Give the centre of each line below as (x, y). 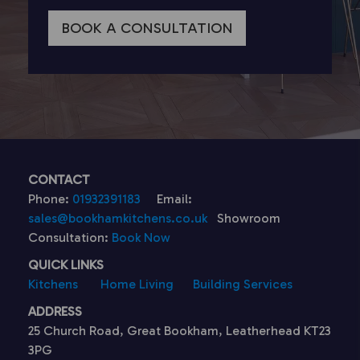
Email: (168, 199)
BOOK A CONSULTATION (147, 28)
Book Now (141, 237)
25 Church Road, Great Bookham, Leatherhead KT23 (180, 331)
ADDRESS (55, 311)
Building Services (243, 284)
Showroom (244, 218)
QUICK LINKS (66, 265)
